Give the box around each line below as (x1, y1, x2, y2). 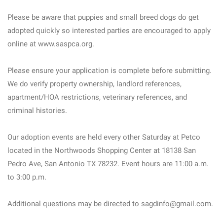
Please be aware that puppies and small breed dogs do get (7, 13, 199, 22)
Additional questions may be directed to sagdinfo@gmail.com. (7, 199, 213, 208)
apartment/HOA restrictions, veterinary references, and (7, 93, 187, 102)
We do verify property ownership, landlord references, (7, 79, 182, 88)
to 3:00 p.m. (7, 173, 46, 182)
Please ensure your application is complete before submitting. (7, 66, 212, 75)
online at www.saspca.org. (7, 39, 94, 48)
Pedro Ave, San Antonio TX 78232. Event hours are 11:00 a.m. (7, 159, 209, 168)
